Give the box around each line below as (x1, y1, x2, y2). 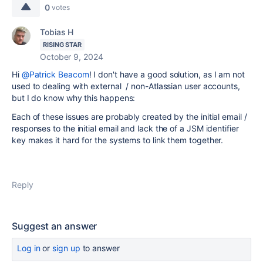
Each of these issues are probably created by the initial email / (12, 111, 247, 122)
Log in (17, 242, 41, 253)
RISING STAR (43, 40, 82, 49)
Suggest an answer (12, 220, 97, 232)
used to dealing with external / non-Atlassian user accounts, (12, 80, 240, 91)
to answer (80, 242, 120, 253)
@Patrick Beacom (21, 69, 89, 79)
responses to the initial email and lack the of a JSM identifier (12, 123, 239, 133)
